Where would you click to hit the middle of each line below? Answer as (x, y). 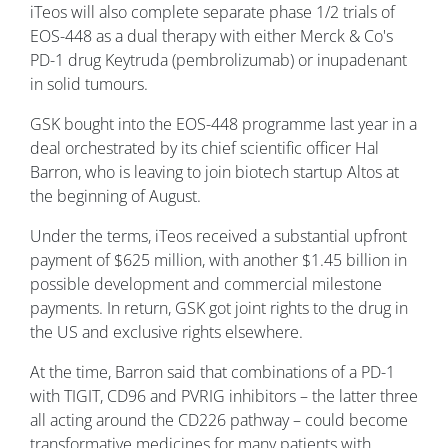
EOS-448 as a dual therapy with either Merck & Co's (211, 35)
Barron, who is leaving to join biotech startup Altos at (214, 171)
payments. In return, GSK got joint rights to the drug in (219, 307)
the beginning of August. (115, 195)
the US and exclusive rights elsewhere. (166, 331)
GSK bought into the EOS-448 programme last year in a (223, 123)
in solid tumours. (89, 83)
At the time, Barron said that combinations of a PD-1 (212, 371)
